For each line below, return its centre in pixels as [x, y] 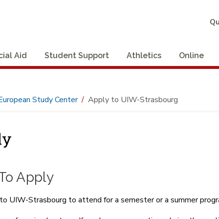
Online [191, 55]
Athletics [144, 55]
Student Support [77, 55]
